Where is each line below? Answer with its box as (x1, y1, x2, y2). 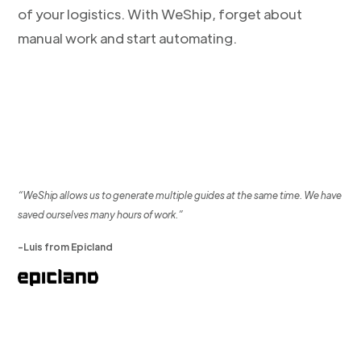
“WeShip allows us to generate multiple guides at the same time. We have (18, 189, 342, 202)
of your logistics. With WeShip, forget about (18, 5, 303, 23)
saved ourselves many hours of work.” (18, 208, 184, 222)
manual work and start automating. (18, 29, 238, 48)
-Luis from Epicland (18, 240, 114, 254)
